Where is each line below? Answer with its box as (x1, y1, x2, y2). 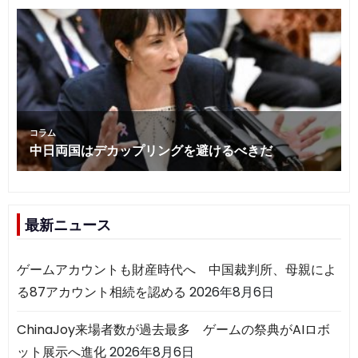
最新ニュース (25, 216, 111, 234)
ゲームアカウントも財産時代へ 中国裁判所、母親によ (17, 260, 336, 279)
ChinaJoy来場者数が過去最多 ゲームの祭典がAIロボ (17, 320, 330, 339)
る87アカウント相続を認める (17, 282, 186, 301)
